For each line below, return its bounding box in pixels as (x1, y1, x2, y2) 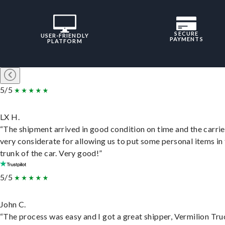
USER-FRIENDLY (40, 32, 89, 39)
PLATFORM (47, 38, 82, 45)
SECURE (174, 30, 199, 37)
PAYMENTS (169, 36, 203, 43)
